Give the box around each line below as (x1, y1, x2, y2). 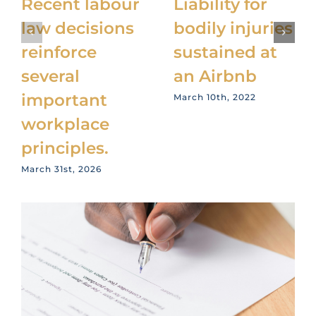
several (20, 66, 80, 87)
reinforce (20, 42, 97, 63)
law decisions (20, 18, 134, 39)
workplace (20, 114, 109, 135)
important (20, 90, 107, 111)
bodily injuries (173, 18, 293, 39)
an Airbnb (173, 66, 257, 87)
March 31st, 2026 (20, 163, 102, 174)
